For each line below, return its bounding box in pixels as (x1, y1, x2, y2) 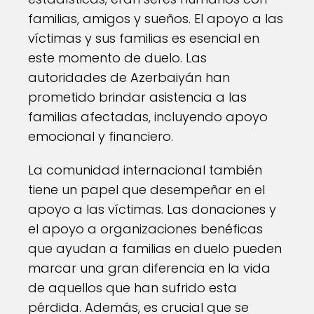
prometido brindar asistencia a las (28, 88, 247, 106)
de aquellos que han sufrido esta (28, 279, 237, 296)
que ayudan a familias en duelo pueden (28, 240, 282, 257)
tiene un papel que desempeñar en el (28, 181, 265, 198)
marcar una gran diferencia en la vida (28, 259, 271, 277)
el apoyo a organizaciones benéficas (28, 220, 263, 238)
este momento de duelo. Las (28, 49, 207, 67)
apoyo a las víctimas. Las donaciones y (28, 200, 276, 218)
